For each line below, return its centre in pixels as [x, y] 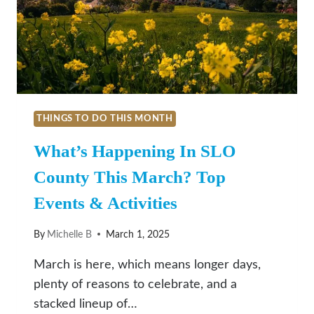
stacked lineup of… [86, 304]
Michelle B [70, 234]
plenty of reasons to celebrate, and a [135, 284]
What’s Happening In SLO [135, 151]
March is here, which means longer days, [147, 265]
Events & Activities [105, 203]
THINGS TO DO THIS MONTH [105, 118]
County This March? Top [130, 177]
